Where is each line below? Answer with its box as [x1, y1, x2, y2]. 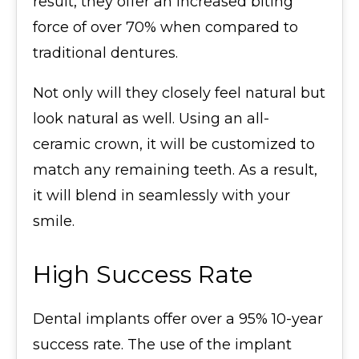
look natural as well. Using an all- [33, 110, 269, 127]
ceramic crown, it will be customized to [33, 135, 315, 153]
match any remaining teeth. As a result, [33, 161, 317, 179]
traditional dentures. [33, 44, 178, 62]
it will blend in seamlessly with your [33, 187, 290, 204]
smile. [33, 212, 75, 230]
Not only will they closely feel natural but [33, 84, 325, 102]
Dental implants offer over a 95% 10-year [33, 310, 323, 328]
